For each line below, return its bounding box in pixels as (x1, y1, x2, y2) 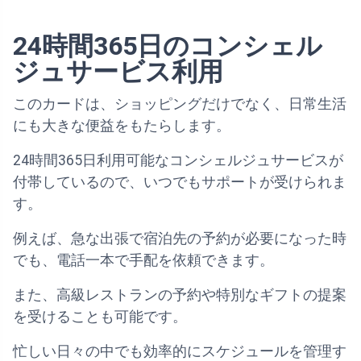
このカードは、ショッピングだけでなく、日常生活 (13, 96, 346, 113)
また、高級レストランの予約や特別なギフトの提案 (13, 287, 346, 304)
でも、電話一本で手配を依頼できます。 (13, 252, 274, 269)
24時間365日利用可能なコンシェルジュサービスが (13, 152, 343, 169)
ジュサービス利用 (13, 56, 223, 88)
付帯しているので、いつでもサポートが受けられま (13, 174, 346, 191)
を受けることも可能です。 (13, 309, 187, 326)
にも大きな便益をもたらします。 (13, 118, 230, 135)
